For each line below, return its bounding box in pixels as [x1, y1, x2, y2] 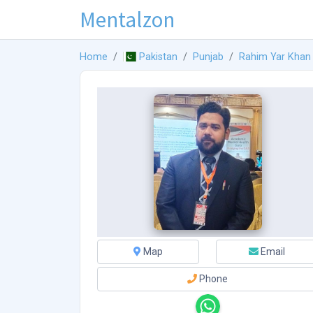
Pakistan [139, 51, 178, 64]
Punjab [193, 51, 224, 64]
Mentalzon [80, 5, 175, 34]
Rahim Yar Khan [239, 51, 312, 64]
